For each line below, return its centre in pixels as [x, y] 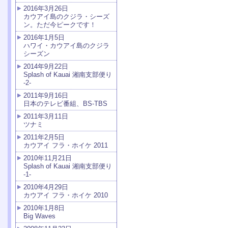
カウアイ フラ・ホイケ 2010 [66, 195]
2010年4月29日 [46, 187]
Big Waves [39, 216]
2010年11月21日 [48, 158]
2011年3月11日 [46, 116]
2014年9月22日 [46, 66]
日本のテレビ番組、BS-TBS [65, 104]
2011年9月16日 [46, 95]
